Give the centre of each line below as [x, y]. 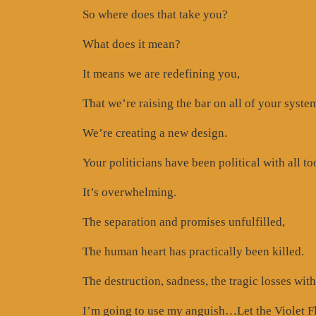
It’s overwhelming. [129, 192]
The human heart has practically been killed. [193, 251]
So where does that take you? [155, 14]
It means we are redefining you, [161, 73]
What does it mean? [132, 44]
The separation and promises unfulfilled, [184, 221]
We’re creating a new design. [155, 133]
